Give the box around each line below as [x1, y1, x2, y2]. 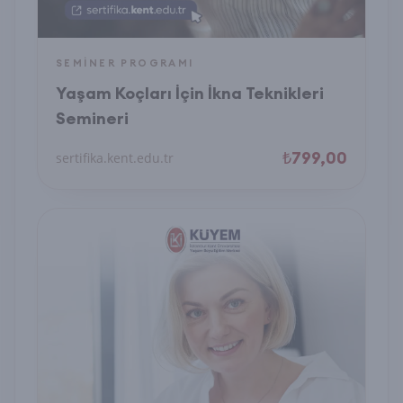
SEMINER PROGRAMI [56, 57, 194, 69]
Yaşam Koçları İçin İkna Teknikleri [56, 83, 324, 103]
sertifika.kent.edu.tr [56, 149, 174, 166]
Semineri [56, 108, 129, 129]
